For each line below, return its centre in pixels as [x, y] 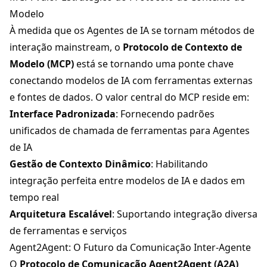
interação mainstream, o [66, 47]
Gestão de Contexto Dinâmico [80, 164]
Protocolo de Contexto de [182, 47]
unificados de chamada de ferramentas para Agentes [130, 131]
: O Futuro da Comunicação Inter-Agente [160, 248]
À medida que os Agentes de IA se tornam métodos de [132, 31]
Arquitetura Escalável [61, 214]
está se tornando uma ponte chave [154, 64]
